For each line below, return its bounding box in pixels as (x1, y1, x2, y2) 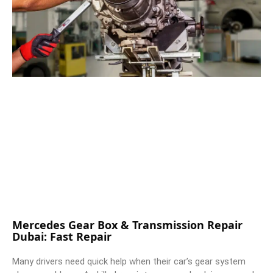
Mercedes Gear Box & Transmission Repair (12, 218, 243, 233)
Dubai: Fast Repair (12, 229, 115, 244)
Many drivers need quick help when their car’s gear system (12, 256, 246, 268)
